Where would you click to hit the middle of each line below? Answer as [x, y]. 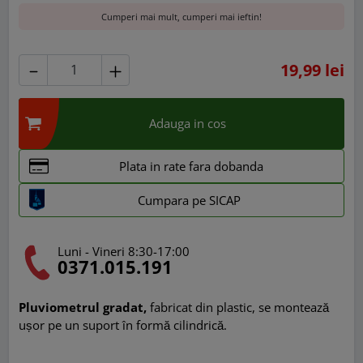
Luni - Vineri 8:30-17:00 [124, 252]
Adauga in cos [188, 123]
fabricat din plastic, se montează [238, 307]
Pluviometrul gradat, [83, 307]
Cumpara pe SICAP [189, 200]
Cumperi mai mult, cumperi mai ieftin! [181, 17]
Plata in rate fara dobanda [191, 166]
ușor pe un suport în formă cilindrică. [123, 325]
